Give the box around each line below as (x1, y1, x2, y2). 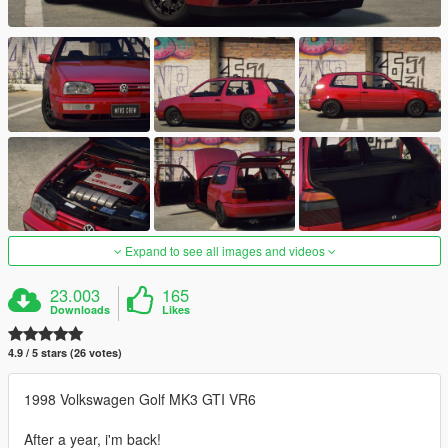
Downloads (50, 301, 111, 317)
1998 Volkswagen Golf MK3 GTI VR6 (24, 388, 256, 409)
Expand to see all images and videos (121, 241, 328, 259)
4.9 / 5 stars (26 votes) (8, 344, 122, 360)
